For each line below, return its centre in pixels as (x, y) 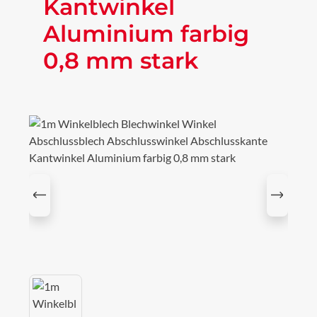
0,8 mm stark (121, 60)
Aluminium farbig (146, 34)
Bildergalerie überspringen (93, 123)
